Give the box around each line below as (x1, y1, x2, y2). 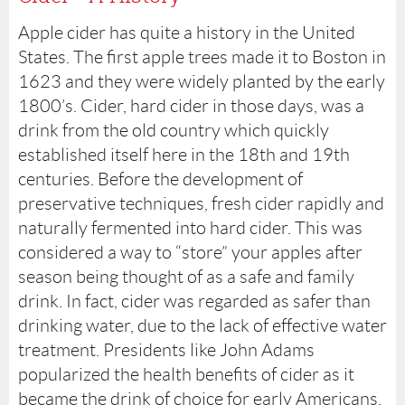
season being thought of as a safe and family (18, 266, 354, 287)
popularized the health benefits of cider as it (18, 363, 354, 384)
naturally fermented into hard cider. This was (18, 217, 363, 238)
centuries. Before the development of (18, 168, 303, 189)
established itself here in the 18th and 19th (18, 144, 350, 165)
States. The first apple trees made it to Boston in (18, 46, 386, 67)
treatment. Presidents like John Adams (18, 339, 315, 360)
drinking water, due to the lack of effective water (18, 315, 387, 335)
